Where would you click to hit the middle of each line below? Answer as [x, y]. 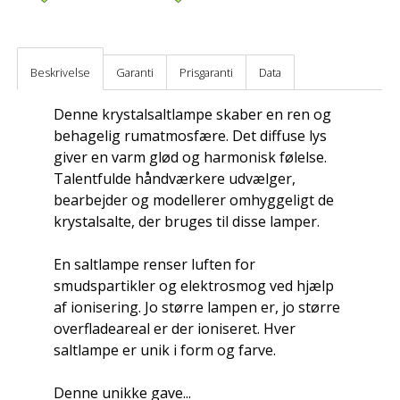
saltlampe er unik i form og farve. [165, 350]
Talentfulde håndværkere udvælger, [175, 178]
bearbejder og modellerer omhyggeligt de [194, 200]
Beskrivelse [60, 72]
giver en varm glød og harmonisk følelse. [190, 157]
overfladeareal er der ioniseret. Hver [175, 328]
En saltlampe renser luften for [154, 264]
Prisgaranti [206, 72]
